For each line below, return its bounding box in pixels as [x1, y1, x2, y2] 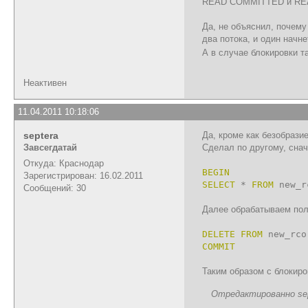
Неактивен [23, 77, 67, 88]
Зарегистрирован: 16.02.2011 [23, 170, 143, 181]
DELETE [202, 228, 235, 239]
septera [23, 129, 58, 141]
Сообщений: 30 [23, 182, 86, 193]
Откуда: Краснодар [23, 157, 104, 168]
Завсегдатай [23, 142, 77, 153]
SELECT [202, 179, 235, 190]
